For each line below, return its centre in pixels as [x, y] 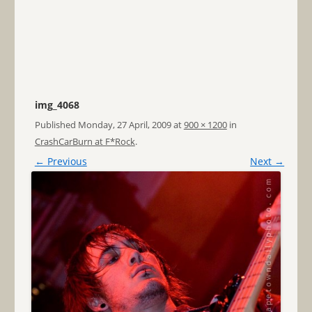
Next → [267, 161]
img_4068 [57, 104]
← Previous [61, 161]
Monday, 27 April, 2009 [124, 124]
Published [56, 124]
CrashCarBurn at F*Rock [85, 141]
